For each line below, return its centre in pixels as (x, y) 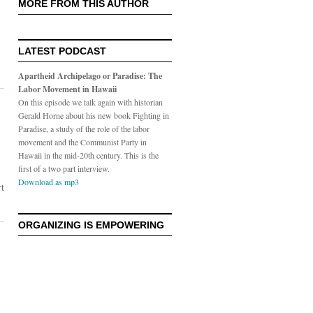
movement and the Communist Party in (82, 142)
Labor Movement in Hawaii (67, 89)
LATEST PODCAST (62, 51)
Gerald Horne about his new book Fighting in (94, 115)
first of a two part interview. (64, 168)
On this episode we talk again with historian (90, 102)
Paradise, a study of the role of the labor (84, 129)
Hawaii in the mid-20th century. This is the (88, 155)
